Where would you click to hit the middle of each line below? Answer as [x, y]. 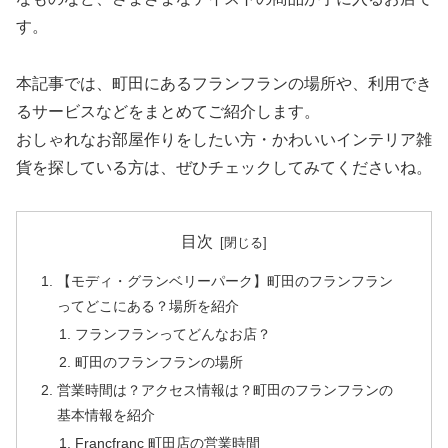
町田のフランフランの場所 [158, 361]
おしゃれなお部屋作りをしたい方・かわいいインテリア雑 [224, 139]
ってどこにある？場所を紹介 [148, 306]
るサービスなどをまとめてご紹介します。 [168, 111]
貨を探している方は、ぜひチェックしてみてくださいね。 [224, 167]
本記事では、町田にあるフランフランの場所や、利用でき [224, 83]
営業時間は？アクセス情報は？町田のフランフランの [225, 389]
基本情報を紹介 [106, 414]
